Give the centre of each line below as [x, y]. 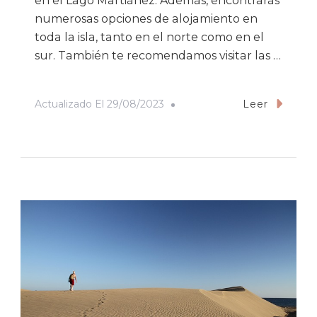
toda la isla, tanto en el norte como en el [149, 38]
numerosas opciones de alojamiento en [146, 19]
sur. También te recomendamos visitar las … [158, 56]
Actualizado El [71, 104]
